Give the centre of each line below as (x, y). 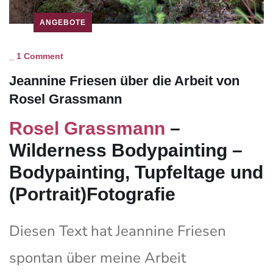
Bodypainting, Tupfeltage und (136, 172)
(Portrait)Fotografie (92, 194)
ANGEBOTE (63, 22)
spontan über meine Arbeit (97, 257)
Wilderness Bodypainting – (126, 150)
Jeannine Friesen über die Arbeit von (124, 80)
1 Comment (40, 56)
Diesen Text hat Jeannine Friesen (118, 231)
